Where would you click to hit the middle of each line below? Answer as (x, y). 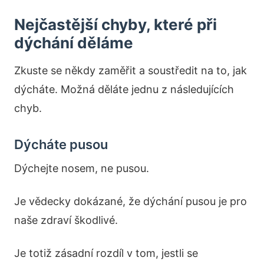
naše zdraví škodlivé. (66, 220)
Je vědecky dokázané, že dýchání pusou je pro (131, 201)
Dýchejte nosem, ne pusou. (82, 168)
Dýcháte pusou (61, 144)
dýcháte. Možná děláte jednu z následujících (124, 89)
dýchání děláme (74, 43)
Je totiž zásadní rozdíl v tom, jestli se (106, 253)
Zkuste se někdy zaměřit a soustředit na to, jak (131, 70)
